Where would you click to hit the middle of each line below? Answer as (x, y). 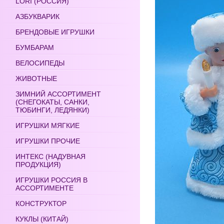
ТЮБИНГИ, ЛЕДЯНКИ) (52, 110)
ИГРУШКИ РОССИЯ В (51, 180)
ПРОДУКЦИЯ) (38, 164)
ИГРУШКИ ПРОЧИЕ (48, 141)
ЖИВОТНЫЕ (36, 78)
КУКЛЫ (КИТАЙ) (42, 219)
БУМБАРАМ (35, 47)
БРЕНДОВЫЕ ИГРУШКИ (55, 32)
